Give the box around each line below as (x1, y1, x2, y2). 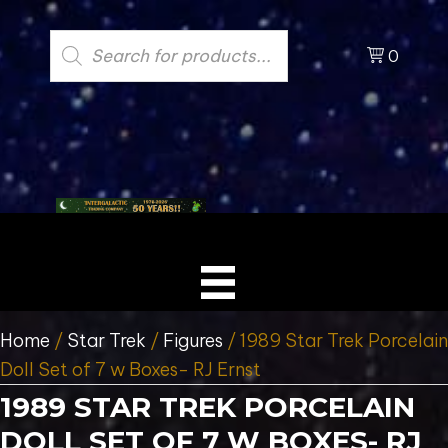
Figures (163, 328, 223, 352)
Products (207, 26, 280, 48)
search (207, 43, 262, 65)
